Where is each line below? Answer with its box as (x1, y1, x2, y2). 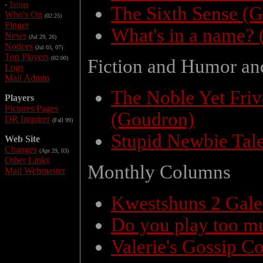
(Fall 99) (52, 117, 73, 123)
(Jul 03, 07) (35, 44, 63, 50)
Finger (5, 20, 29, 30)
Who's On (5, 9, 42, 19)
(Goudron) (111, 109, 194, 130)
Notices (5, 41, 33, 51)
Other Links (5, 155, 49, 165)
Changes (5, 144, 37, 154)
